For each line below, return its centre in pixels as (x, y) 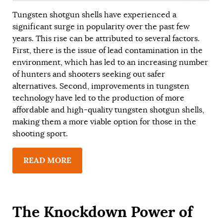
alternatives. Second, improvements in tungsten (101, 86)
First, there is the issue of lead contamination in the (108, 51)
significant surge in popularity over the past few (101, 27)
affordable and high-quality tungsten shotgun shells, (108, 110)
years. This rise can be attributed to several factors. (106, 39)
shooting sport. (40, 134)
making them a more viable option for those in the (104, 122)
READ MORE (47, 161)
